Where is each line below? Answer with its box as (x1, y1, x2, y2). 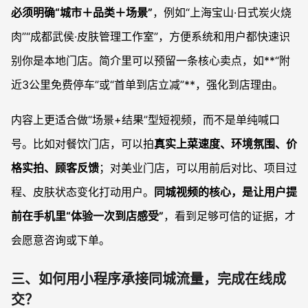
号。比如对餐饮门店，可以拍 (11, 137, 154, 151)
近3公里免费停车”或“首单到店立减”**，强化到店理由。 (11, 78, 283, 92)
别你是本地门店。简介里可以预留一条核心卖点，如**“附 (11, 54, 290, 68)
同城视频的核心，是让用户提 (154, 185, 297, 199)
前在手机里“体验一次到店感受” (11, 209, 164, 223)
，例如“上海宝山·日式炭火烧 (153, 5, 291, 20)
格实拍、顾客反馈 (11, 161, 99, 175)
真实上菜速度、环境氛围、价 (154, 137, 297, 151)
